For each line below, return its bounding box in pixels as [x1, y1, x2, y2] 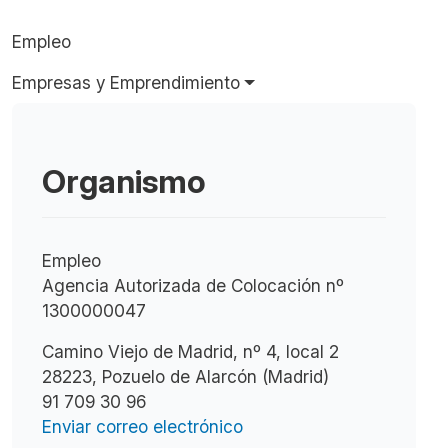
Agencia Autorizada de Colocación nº [42, 275, 344, 296]
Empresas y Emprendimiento [12, 72, 240, 93]
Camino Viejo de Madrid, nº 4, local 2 [42, 341, 339, 362]
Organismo [42, 162, 206, 201]
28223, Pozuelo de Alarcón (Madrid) [42, 366, 329, 387]
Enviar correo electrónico [42, 416, 243, 437]
